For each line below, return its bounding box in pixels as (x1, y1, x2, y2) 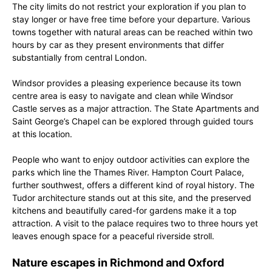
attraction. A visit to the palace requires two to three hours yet (12, 218, 258, 228)
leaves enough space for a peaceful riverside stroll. (12, 231, 214, 241)
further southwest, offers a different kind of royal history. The (12, 180, 254, 190)
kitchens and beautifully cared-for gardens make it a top (12, 205, 237, 216)
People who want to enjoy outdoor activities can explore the (12, 154, 250, 165)
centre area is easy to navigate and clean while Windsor (12, 90, 233, 101)
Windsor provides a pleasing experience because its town (12, 78, 241, 88)
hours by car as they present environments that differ (12, 39, 224, 50)
